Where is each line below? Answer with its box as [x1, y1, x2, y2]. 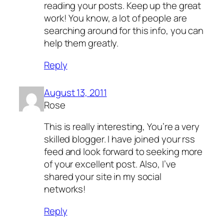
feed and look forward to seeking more [44, 145, 203, 158]
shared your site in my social [44, 170, 162, 183]
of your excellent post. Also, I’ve [44, 157, 176, 171]
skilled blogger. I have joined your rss [44, 132, 195, 146]
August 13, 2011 [44, 85, 107, 99]
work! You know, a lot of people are [44, 11, 187, 25]
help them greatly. [44, 36, 119, 50]
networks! [44, 182, 86, 196]
